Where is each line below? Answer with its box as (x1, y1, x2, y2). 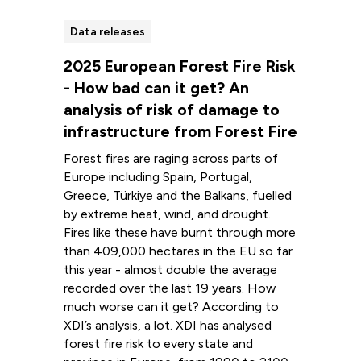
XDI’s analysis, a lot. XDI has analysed (63, 317, 272, 333)
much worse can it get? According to (63, 298, 279, 314)
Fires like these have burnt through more (63, 224, 296, 240)
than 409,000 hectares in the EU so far (63, 243, 293, 259)
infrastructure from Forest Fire (63, 121, 297, 141)
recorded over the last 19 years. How (63, 280, 276, 296)
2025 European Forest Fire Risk (63, 56, 296, 76)
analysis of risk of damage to (63, 99, 280, 119)
